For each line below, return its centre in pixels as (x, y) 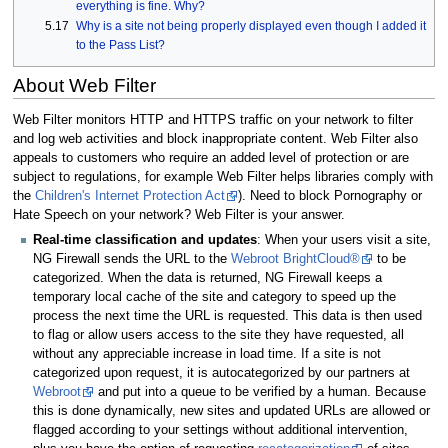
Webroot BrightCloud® (295, 259)
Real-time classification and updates (145, 240)
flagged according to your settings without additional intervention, (220, 430)
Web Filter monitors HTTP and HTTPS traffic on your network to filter (212, 119)
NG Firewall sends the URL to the (132, 259)
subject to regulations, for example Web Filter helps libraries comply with (222, 176)
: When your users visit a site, (344, 240)
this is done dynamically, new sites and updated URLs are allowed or (231, 411)
